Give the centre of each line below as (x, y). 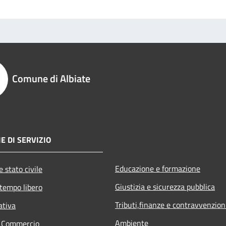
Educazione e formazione (158, 168)
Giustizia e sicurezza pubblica (165, 186)
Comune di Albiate (51, 78)
